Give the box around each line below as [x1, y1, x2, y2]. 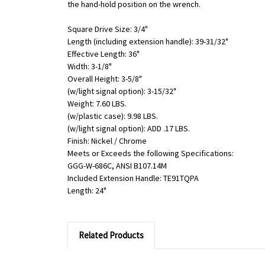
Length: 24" [67, 185, 106, 196]
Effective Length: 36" [67, 49, 140, 60]
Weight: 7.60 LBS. [67, 98, 127, 109]
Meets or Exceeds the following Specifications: [67, 148, 234, 159]
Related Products [78, 230, 144, 241]
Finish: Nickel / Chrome [67, 135, 147, 147]
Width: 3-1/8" [67, 61, 112, 72]
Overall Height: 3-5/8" [67, 73, 142, 85]
